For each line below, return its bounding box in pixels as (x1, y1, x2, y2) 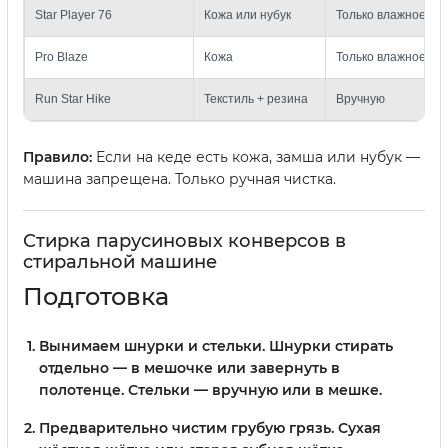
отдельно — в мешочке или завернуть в (39, 359, 340, 377)
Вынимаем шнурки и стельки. (39, 337, 265, 355)
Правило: (23, 148, 92, 166)
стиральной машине (23, 251, 217, 273)
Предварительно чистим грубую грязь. (39, 419, 334, 437)
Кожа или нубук (204, 8, 291, 22)
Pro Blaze (35, 50, 88, 64)
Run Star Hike (35, 92, 111, 106)
